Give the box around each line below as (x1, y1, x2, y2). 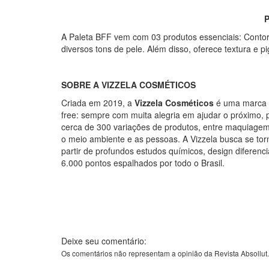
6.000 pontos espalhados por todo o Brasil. (61, 157, 225, 169)
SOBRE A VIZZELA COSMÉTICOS (61, 79, 196, 91)
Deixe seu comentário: (61, 235, 147, 247)
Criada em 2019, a (61, 97, 134, 109)
